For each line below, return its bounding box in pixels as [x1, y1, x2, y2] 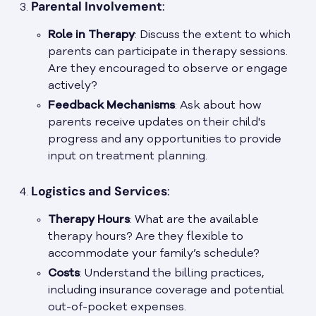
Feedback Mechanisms [48, 100, 175, 112]
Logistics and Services [31, 183, 167, 200]
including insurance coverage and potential [48, 285, 284, 297]
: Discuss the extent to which [135, 30, 291, 42]
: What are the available [130, 214, 259, 226]
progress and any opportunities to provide [48, 134, 281, 146]
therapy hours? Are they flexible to [48, 231, 243, 243]
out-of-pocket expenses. [48, 302, 186, 314]
